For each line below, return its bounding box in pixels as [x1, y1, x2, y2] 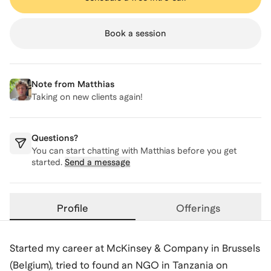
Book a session [105, 28, 166, 38]
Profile [56, 203, 88, 214]
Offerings [176, 203, 221, 214]
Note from [31, 79, 77, 89]
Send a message [65, 157, 130, 167]
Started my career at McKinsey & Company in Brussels [10, 243, 260, 254]
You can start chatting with [31, 146, 140, 155]
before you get [175, 146, 237, 155]
